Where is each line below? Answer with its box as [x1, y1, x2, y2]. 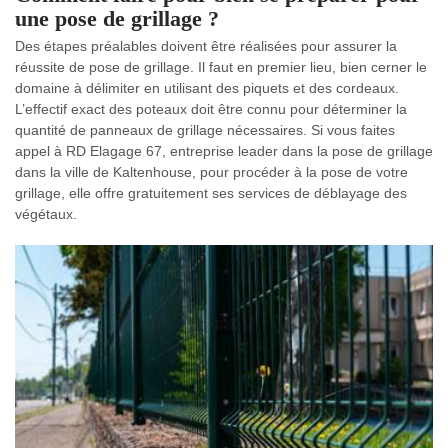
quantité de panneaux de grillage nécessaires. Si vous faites [15, 122, 395, 139]
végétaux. [15, 206, 77, 223]
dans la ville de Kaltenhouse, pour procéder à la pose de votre [15, 164, 408, 181]
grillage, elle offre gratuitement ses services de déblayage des [15, 185, 407, 202]
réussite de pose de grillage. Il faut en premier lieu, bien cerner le [15, 59, 427, 76]
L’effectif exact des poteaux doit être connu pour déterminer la [15, 101, 407, 118]
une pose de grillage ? [15, 6, 219, 32]
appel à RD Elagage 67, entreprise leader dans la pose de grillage [15, 143, 433, 160]
